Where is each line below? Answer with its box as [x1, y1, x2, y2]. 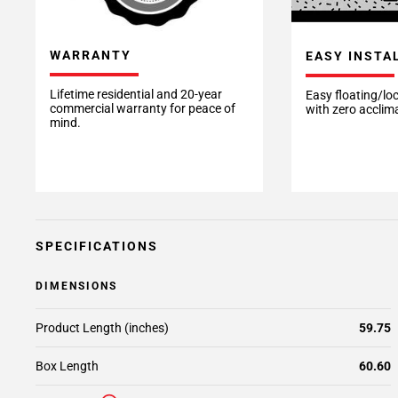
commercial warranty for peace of [50, 101, 235, 115]
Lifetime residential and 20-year [50, 87, 222, 101]
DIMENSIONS [36, 280, 117, 292]
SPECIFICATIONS [36, 239, 158, 253]
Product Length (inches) [36, 321, 169, 335]
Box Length [36, 359, 99, 373]
